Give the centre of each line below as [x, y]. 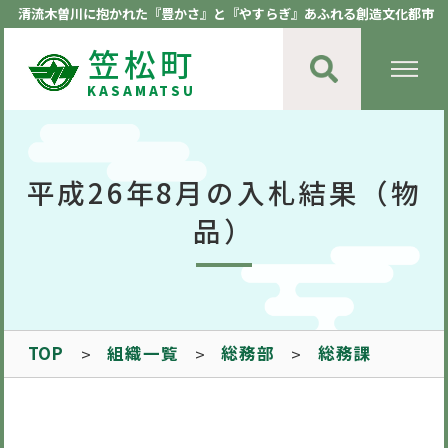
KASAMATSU [141, 90]
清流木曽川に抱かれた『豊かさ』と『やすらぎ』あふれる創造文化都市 [226, 14]
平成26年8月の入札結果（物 [224, 192]
